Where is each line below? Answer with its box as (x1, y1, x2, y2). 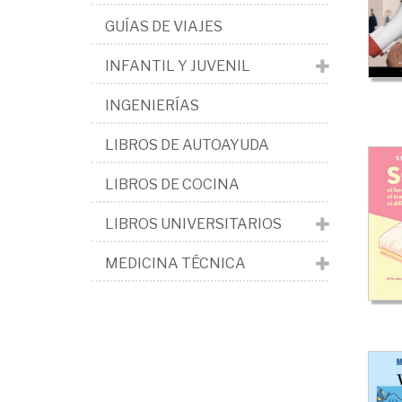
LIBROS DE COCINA (105, 176, 240, 193)
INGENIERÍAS (105, 97, 199, 114)
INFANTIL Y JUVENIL (105, 57, 250, 74)
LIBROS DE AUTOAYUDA (105, 136, 269, 153)
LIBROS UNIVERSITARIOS (105, 215, 282, 232)
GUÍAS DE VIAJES (105, 18, 223, 35)
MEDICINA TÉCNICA (105, 255, 246, 272)
